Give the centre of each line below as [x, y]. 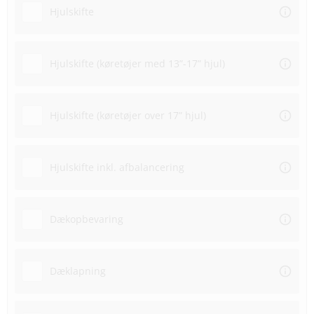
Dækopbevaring [87, 219]
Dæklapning [78, 271]
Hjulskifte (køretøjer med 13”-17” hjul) [137, 64]
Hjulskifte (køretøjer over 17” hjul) [128, 116]
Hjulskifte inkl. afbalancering [117, 168]
